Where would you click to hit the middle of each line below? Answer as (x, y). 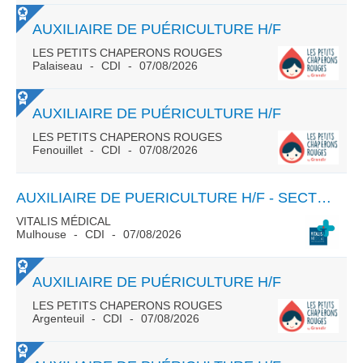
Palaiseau (59, 66)
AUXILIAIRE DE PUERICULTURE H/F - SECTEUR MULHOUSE (324, 198)
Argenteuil (60, 318)
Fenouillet (59, 150)
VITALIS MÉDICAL (64, 221)
